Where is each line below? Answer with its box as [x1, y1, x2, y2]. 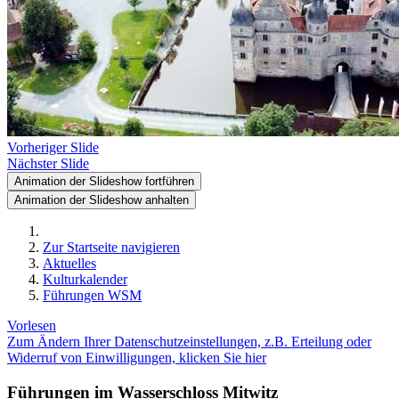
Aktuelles [43, 256, 96, 271]
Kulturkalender [43, 272, 127, 287]
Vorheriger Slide [7, 140, 99, 155]
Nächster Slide [7, 156, 89, 171]
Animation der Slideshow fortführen [14, 175, 194, 188]
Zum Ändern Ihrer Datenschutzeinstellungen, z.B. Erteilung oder [7, 334, 371, 349]
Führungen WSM [43, 288, 142, 303]
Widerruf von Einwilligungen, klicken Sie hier [7, 350, 266, 365]
